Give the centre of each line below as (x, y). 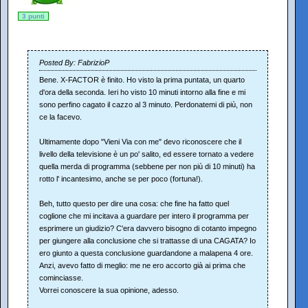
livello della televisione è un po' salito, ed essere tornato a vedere (146, 154)
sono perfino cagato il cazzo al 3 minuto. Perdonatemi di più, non (146, 104)
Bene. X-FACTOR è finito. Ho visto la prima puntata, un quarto (142, 79)
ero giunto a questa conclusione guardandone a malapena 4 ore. (146, 253)
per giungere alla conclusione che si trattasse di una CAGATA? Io (147, 240)
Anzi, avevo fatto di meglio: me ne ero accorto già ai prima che (142, 265)
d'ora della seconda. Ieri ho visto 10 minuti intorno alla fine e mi (142, 92)
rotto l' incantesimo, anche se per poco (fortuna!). (121, 178)
